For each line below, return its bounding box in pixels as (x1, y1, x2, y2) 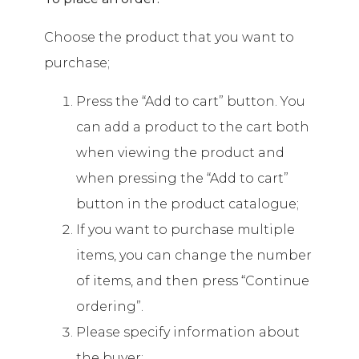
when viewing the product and (76, 145, 284, 161)
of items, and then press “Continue (76, 273, 309, 289)
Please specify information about (76, 325, 300, 341)
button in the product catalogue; (76, 196, 299, 212)
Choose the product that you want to (44, 30, 294, 46)
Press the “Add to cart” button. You (76, 94, 305, 110)
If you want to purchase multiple (76, 222, 295, 238)
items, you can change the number (76, 248, 312, 264)
